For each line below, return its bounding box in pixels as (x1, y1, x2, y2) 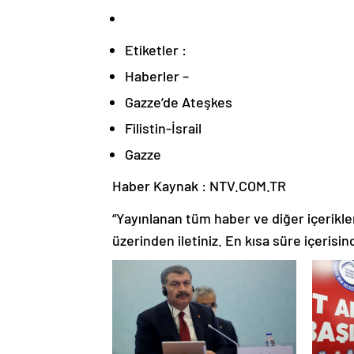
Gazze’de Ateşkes (125, 92, 232, 111)
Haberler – (125, 66, 189, 85)
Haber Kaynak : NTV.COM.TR (112, 176, 286, 194)
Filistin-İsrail (125, 119, 201, 137)
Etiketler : (125, 40, 186, 58)
